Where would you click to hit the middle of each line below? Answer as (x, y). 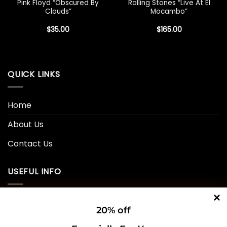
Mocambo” (169, 12)
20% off (113, 210)
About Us (26, 125)
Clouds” (58, 12)
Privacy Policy (35, 202)
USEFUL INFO (34, 172)
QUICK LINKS (34, 74)
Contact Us (30, 144)
